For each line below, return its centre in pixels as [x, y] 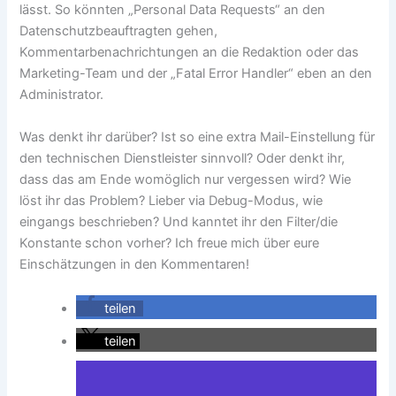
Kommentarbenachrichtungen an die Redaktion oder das [190, 53]
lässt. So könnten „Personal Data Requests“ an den [173, 10]
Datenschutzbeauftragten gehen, [119, 31]
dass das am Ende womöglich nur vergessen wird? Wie [186, 179]
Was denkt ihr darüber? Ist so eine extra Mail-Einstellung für [198, 137]
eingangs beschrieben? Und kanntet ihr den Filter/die [179, 221]
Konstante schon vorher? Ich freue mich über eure [170, 243]
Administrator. [62, 95]
